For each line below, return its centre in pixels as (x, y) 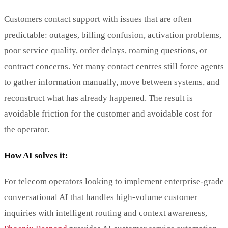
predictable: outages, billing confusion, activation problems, (113, 35)
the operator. (27, 129)
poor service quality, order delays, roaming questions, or (106, 50)
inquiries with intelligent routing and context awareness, (106, 213)
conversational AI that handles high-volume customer (101, 197)
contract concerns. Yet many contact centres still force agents (114, 66)
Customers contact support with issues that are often (98, 19)
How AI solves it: (36, 155)
